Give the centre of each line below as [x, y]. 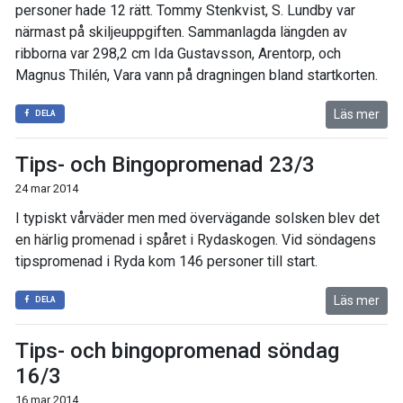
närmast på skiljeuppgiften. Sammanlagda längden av [181, 32]
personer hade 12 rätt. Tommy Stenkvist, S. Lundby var [185, 10]
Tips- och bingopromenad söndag [177, 351]
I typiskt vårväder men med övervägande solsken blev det [197, 218]
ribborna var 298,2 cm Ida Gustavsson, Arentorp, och [178, 54]
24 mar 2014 [47, 188]
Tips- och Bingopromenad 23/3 [165, 165]
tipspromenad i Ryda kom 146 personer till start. [166, 261]
